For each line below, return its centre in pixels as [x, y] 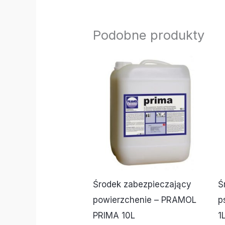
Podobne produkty [149, 35]
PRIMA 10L [114, 216]
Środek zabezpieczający [142, 185]
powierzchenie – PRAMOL [145, 200]
